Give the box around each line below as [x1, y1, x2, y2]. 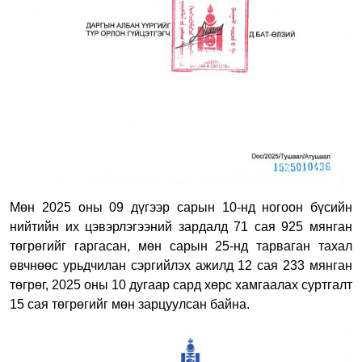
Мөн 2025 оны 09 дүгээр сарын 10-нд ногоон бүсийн [10, 200, 352, 214]
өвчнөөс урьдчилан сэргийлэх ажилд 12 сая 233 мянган [10, 258, 352, 272]
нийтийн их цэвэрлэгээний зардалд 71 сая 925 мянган [10, 219, 352, 234]
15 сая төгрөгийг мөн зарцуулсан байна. [10, 297, 250, 311]
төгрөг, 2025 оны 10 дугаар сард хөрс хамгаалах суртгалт [10, 277, 352, 292]
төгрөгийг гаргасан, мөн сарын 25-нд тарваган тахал [10, 238, 352, 253]
